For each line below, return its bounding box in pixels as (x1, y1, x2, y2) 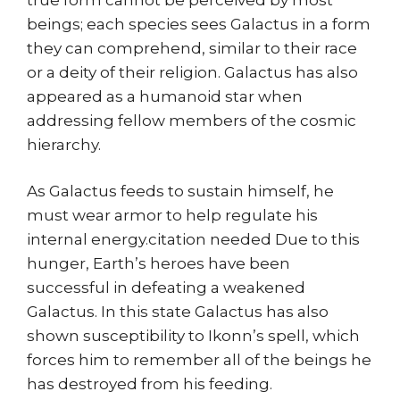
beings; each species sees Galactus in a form (27, 14, 371, 33)
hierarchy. (27, 135, 101, 154)
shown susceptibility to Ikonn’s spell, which (27, 327, 360, 346)
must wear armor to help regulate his (27, 206, 318, 225)
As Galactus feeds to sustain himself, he (27, 182, 334, 201)
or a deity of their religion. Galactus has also (27, 62, 358, 81)
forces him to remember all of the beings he (27, 351, 371, 370)
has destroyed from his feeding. (27, 375, 272, 394)
